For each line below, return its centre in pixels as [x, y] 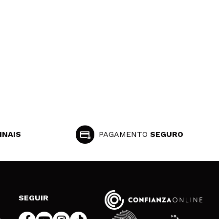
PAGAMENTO [125, 134]
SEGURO [167, 134]
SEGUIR [34, 198]
